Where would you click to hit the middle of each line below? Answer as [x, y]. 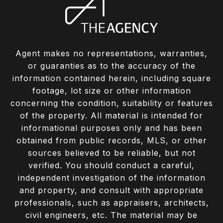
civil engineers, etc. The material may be [111, 215]
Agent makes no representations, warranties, [111, 54]
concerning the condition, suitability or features [111, 103]
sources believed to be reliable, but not [111, 153]
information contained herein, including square [111, 78]
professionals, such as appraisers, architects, [111, 203]
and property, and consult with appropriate [111, 190]
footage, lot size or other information [111, 91]
